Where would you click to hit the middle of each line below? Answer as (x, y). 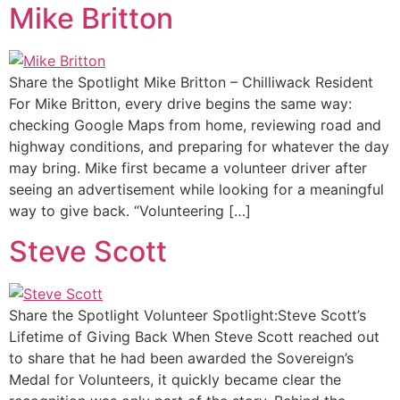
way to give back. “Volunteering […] (130, 211)
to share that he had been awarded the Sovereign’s (181, 358)
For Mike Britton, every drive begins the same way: (180, 104)
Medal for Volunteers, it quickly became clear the (175, 379)
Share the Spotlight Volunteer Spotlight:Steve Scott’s (187, 315)
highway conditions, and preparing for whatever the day (199, 147)
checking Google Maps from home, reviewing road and (195, 125)
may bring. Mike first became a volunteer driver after (188, 168)
